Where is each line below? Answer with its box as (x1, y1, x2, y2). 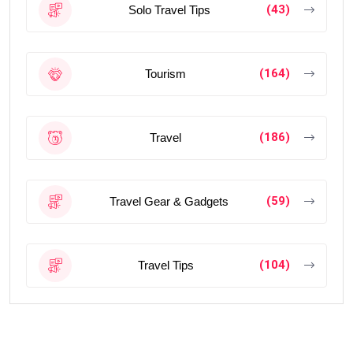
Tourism (145, 67, 186, 81)
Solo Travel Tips (128, 3, 210, 17)
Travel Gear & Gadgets (110, 195, 229, 209)
